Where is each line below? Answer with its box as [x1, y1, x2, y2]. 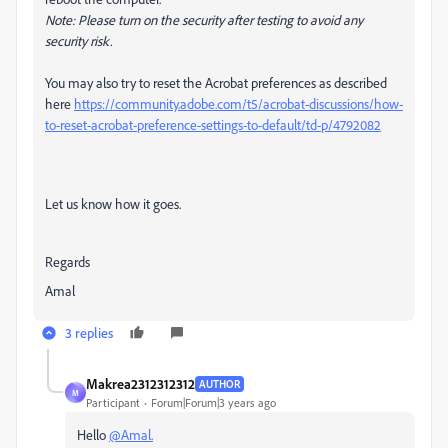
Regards [45, 253, 90, 271]
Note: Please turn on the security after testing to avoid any [45, 11, 363, 29]
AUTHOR [199, 376, 240, 391]
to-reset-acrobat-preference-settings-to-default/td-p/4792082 [45, 116, 381, 134]
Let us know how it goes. [45, 195, 181, 213]
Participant [86, 395, 140, 411]
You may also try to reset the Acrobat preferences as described [45, 74, 387, 92]
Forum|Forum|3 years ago [151, 395, 276, 411]
